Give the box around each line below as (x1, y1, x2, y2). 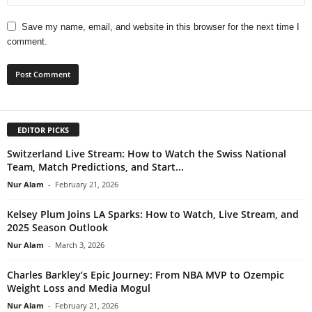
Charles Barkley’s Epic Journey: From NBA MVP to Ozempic (7, 268, 284, 282)
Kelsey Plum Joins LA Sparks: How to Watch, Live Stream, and (7, 208, 299, 221)
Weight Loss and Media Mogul (7, 281, 150, 295)
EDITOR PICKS (17, 125, 69, 136)
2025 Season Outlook (7, 221, 108, 235)
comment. (7, 36, 47, 47)
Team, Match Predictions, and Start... (7, 160, 184, 174)
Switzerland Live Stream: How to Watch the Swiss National (7, 147, 286, 161)
